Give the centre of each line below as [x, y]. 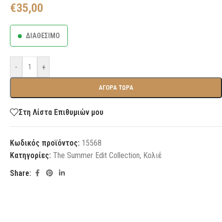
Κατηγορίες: [30, 155]
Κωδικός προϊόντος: [46, 143]
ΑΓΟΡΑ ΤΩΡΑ [116, 87]
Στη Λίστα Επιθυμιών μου [61, 112]
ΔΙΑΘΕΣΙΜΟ [43, 36]
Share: [21, 173]
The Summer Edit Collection [96, 155]
